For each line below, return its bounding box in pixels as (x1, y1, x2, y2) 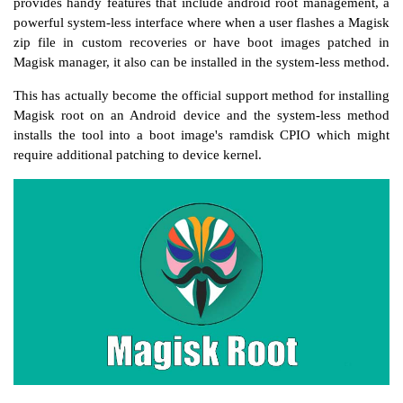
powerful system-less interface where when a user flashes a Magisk (13, 14, 390, 30)
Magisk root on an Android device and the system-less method (13, 107, 390, 122)
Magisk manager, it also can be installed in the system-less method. (13, 54, 390, 69)
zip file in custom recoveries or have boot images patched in (13, 34, 390, 49)
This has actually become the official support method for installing (13, 87, 390, 103)
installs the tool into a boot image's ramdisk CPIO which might (13, 127, 390, 142)
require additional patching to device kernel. (13, 147, 262, 162)
